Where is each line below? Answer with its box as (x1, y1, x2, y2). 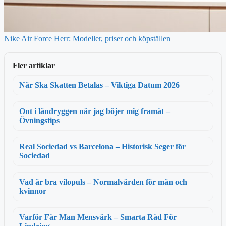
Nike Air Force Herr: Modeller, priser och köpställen (4, 34, 171, 43)
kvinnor (19, 186, 46, 195)
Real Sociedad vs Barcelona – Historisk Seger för (19, 142, 186, 151)
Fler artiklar (13, 61, 55, 70)
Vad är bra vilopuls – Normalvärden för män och (19, 177, 187, 186)
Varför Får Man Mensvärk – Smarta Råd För (19, 212, 177, 221)
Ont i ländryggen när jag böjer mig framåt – (19, 106, 170, 116)
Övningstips (19, 116, 60, 125)
